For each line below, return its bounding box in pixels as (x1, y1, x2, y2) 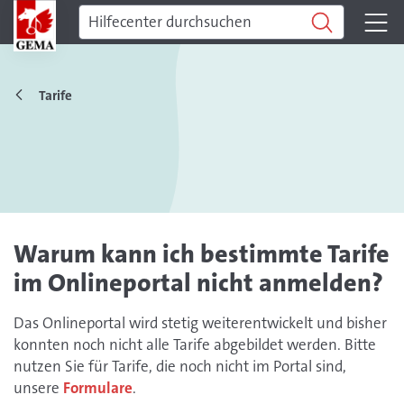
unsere (14, 378, 63, 398)
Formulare (63, 378, 133, 398)
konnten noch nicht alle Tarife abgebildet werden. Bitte (14, 335, 376, 354)
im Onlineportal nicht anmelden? (14, 267, 383, 299)
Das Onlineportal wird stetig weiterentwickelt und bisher (14, 313, 387, 333)
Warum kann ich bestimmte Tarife (14, 238, 390, 271)
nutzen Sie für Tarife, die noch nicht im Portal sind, (14, 356, 346, 376)
